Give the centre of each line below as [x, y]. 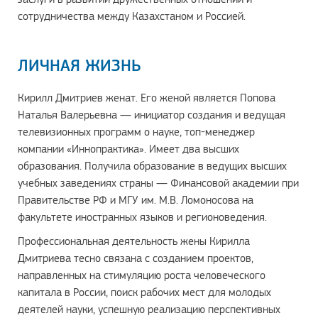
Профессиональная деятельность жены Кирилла [134, 241]
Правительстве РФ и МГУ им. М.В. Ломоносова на [136, 200]
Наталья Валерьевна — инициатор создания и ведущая [152, 115]
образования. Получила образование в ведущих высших [152, 166]
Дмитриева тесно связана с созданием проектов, [136, 258]
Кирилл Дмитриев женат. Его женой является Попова [147, 98]
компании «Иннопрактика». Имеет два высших [128, 149]
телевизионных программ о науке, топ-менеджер [136, 132]
